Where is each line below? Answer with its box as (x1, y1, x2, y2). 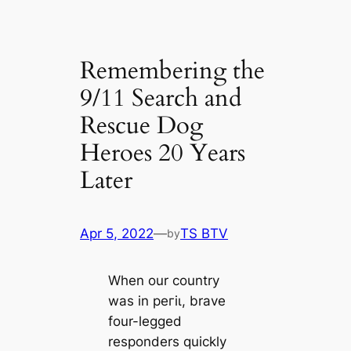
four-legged (107, 313, 182, 330)
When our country (107, 273, 219, 289)
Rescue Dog (80, 108, 204, 142)
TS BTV (180, 226, 229, 242)
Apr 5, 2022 (80, 226, 154, 242)
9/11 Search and (80, 81, 243, 114)
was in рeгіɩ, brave (107, 293, 226, 309)
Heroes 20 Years (80, 136, 246, 169)
